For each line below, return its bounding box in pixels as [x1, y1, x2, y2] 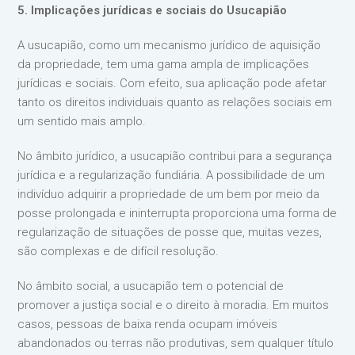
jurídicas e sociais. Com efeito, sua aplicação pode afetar [17, 75, 327, 90]
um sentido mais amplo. [17, 113, 147, 128]
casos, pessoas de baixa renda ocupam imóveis [17, 316, 278, 331]
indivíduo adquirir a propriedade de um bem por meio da [17, 186, 320, 201]
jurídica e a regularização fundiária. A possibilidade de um [17, 167, 326, 182]
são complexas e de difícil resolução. [17, 243, 219, 258]
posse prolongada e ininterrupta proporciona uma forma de [17, 205, 338, 220]
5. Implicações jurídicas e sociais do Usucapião [17, 2, 288, 17]
